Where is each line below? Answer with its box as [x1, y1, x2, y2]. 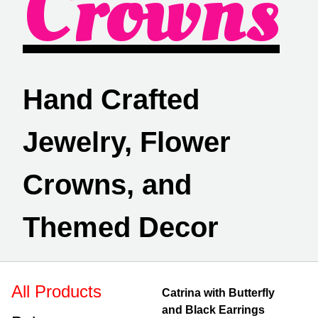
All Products [11, 282, 102, 301]
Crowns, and [23, 169, 192, 200]
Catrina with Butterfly [162, 287, 275, 299]
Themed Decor [23, 212, 219, 243]
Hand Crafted [23, 84, 199, 115]
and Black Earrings [162, 304, 265, 316]
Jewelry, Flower [23, 126, 231, 158]
